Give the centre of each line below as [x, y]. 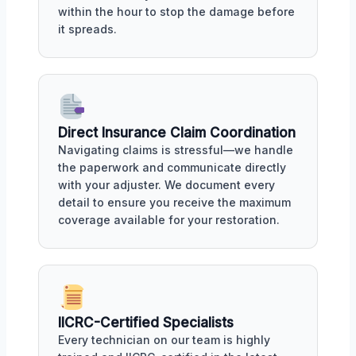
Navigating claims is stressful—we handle [176, 149]
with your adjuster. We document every [166, 184]
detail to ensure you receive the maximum [174, 202]
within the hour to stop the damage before [176, 11]
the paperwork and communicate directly [172, 167]
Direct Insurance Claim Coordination [177, 132]
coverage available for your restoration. [169, 219]
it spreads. [87, 29]
